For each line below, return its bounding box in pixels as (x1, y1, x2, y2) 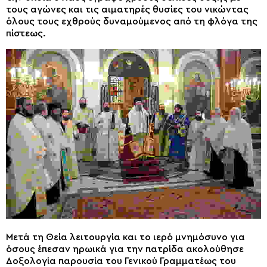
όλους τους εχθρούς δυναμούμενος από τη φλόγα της (6, 16, 257, 26)
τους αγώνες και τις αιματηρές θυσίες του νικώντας (6, 4, 249, 14)
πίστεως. (6, 28, 46, 38)
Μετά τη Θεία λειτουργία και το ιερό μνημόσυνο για (6, 232, 245, 243)
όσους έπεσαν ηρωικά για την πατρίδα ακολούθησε (6, 244, 244, 254)
